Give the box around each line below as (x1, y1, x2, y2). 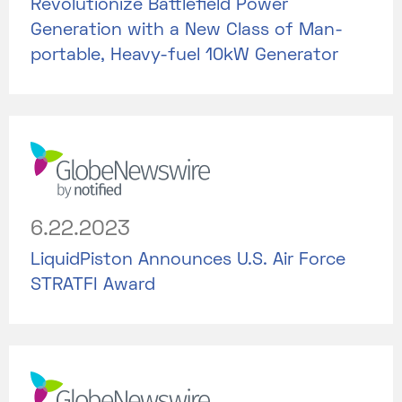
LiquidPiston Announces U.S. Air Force (31, 251, 345, 268)
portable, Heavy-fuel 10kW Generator (31, 47, 338, 64)
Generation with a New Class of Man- (31, 22, 343, 39)
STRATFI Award (31, 276, 155, 293)
